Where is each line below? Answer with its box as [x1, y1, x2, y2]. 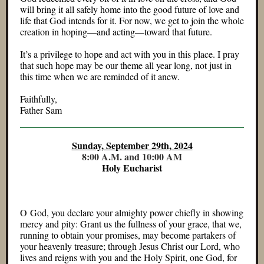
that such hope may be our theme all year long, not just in [20, 59, 232, 71]
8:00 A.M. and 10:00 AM [82, 150, 182, 163]
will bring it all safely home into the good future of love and [20, 3, 239, 15]
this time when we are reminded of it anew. [20, 70, 180, 82]
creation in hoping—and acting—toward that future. [20, 25, 212, 38]
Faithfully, [20, 93, 57, 105]
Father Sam [20, 104, 62, 116]
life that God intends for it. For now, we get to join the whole [20, 14, 244, 27]
